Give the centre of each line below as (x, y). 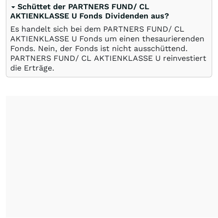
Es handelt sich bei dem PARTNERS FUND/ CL (97, 29)
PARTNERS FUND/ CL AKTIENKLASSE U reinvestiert (108, 58)
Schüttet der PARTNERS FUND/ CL (83, 7)
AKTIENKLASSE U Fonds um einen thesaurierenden (107, 39)
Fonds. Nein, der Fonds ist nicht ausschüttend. (99, 48)
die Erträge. (32, 68)
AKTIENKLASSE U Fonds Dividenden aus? (90, 16)
